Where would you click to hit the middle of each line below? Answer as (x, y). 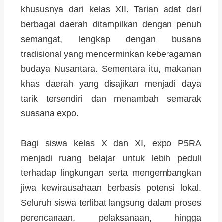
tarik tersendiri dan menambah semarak (111, 98)
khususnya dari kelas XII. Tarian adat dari (111, 9)
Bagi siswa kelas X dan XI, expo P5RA (111, 143)
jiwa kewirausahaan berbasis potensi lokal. (111, 188)
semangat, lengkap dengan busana (111, 39)
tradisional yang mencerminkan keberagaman (111, 54)
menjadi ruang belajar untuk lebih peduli (111, 158)
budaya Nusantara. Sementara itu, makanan (111, 69)
